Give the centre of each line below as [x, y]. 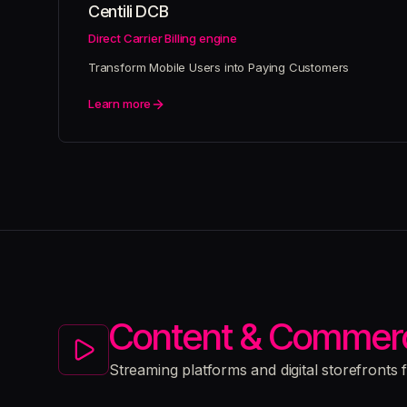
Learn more [120, 104]
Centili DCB [129, 11]
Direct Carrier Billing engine [163, 38]
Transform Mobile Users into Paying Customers [219, 67]
